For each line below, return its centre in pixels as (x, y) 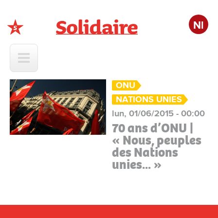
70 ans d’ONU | (153, 128)
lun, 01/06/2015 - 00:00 (159, 113)
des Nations (145, 152)
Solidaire (26, 40)
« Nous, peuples (157, 140)
